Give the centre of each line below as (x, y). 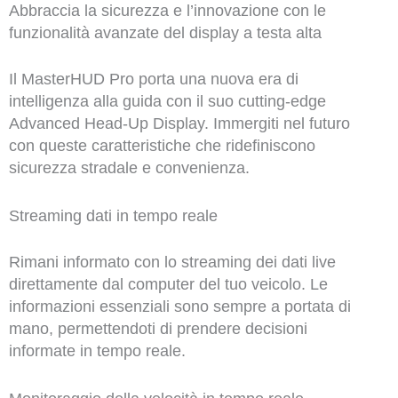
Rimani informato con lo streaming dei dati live (172, 262)
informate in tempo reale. (97, 350)
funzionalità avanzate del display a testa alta (165, 33)
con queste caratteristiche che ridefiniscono (162, 146)
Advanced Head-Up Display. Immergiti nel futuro (179, 124)
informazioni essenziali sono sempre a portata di (179, 306)
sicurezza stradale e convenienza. (129, 168)
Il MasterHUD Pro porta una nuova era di (153, 80)
